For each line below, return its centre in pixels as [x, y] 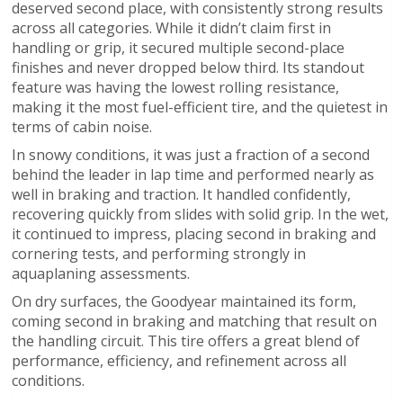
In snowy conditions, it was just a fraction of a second [191, 154]
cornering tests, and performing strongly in [159, 253]
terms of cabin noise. [82, 126]
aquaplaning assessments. [101, 273]
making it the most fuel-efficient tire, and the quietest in [200, 107]
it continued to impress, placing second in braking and [194, 233]
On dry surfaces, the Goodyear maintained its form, [184, 301]
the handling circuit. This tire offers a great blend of [186, 340]
